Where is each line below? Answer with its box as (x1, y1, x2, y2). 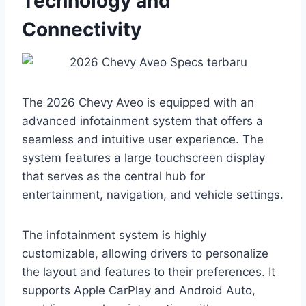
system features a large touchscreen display (22, 151, 265, 165)
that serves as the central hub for (22, 169, 205, 184)
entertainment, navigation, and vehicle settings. (22, 188, 283, 202)
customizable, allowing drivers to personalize (22, 247, 268, 261)
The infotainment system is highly (22, 228, 206, 242)
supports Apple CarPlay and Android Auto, (22, 283, 255, 298)
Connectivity (22, 18, 141, 42)
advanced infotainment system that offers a (22, 114, 263, 128)
